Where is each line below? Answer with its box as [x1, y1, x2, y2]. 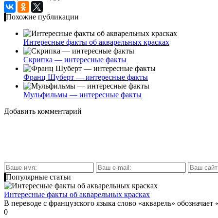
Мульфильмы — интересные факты [23, 90, 142, 99]
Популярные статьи [6, 172, 71, 181]
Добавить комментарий [4, 107, 82, 115]
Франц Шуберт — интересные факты [23, 73, 148, 81]
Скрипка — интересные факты [23, 55, 127, 64]
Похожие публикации [6, 12, 79, 21]
